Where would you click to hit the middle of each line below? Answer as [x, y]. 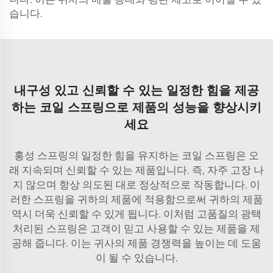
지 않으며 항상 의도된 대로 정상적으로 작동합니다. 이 [136, 185]
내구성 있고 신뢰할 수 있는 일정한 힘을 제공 [136, 90]
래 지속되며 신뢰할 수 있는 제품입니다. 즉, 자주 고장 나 [136, 170]
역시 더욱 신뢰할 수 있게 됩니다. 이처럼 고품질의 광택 [136, 214]
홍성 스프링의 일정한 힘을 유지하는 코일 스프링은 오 [136, 155]
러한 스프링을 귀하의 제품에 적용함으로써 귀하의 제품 [136, 199]
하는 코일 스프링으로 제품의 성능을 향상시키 [136, 107]
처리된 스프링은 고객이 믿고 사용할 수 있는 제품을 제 [136, 229]
